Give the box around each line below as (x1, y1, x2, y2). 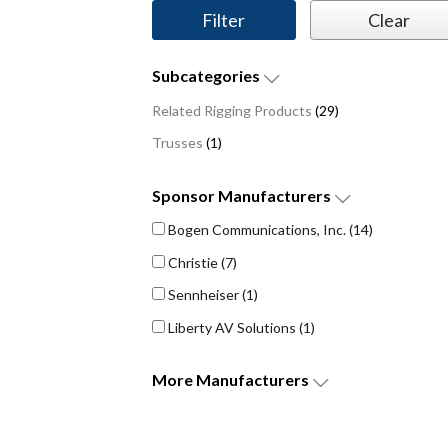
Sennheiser (165, 286, 242, 304)
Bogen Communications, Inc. (165, 221, 349, 239)
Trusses (152, 134, 203, 152)
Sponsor (152, 185, 218, 205)
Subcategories (152, 66, 263, 86)
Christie (165, 253, 221, 271)
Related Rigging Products (152, 101, 312, 119)
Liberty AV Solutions (165, 318, 299, 336)
